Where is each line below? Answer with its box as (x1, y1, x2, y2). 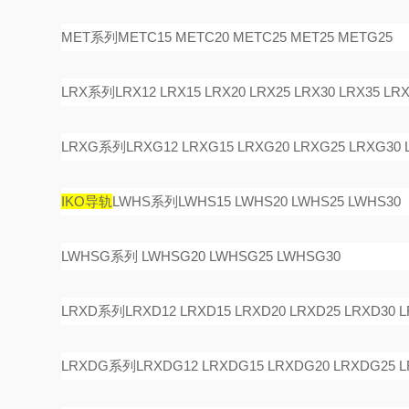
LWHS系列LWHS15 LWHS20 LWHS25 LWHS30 (112, 194, 402, 209)
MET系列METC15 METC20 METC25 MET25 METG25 (61, 29, 393, 45)
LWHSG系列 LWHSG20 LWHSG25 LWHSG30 (61, 248, 341, 264)
